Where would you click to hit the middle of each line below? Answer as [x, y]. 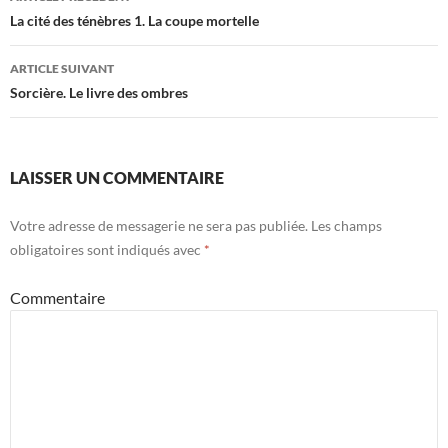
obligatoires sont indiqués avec [107, 250]
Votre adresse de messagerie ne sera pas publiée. [159, 226]
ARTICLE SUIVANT [62, 69]
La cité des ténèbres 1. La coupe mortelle [134, 21]
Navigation [74, 26]
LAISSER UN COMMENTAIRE [117, 178]
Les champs [345, 226]
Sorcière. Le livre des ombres [99, 93]
